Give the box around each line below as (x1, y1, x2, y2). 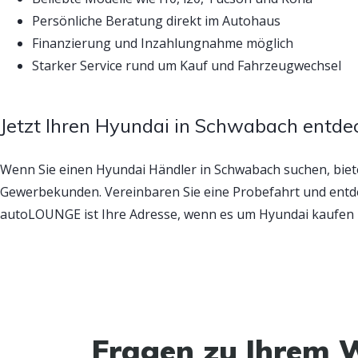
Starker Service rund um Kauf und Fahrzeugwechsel (32, 57, 341, 75)
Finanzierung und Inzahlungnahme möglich (32, 34, 293, 53)
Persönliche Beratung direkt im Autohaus (32, 12, 280, 30)
